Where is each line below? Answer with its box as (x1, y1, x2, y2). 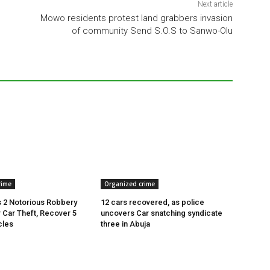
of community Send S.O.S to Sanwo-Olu (71, 25, 233, 37)
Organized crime (104, 180, 155, 189)
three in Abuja (101, 219, 151, 229)
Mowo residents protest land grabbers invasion (40, 13, 233, 24)
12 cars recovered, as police (101, 198, 205, 207)
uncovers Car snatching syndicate (101, 209, 223, 218)
